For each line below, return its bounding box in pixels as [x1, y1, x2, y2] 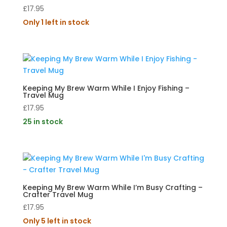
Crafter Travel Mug [22, 190, 93, 200]
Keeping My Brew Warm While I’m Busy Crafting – [22, 182, 203, 193]
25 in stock [22, 117, 63, 127]
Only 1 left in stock [22, 17, 89, 28]
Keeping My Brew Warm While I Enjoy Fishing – [22, 83, 190, 94]
